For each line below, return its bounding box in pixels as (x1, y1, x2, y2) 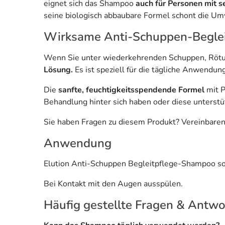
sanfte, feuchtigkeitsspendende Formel (56, 84, 206, 95)
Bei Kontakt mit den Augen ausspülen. (44, 178, 183, 189)
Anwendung (44, 135, 111, 151)
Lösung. (44, 64, 75, 75)
